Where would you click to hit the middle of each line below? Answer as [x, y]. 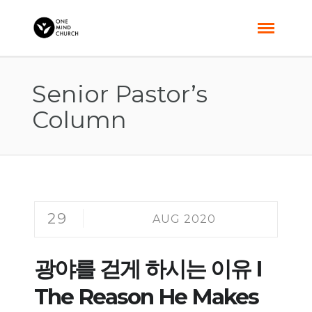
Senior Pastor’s [120, 94]
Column [79, 120]
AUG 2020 [184, 219]
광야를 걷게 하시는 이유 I [148, 269]
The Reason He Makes [146, 297]
